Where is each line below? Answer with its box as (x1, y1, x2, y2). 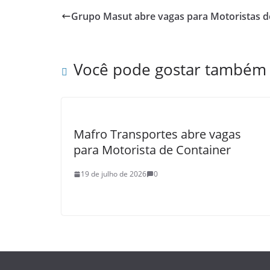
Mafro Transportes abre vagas (74, 126, 241, 142)
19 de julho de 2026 (81, 169, 146, 179)
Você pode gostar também (74, 58, 266, 80)
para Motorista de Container (74, 142, 231, 158)
